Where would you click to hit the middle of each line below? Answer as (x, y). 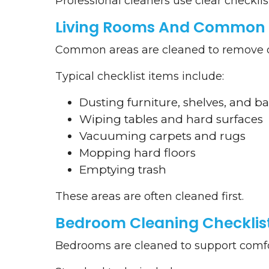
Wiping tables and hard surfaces (171, 119)
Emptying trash (123, 170)
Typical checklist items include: (140, 77)
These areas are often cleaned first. (150, 197)
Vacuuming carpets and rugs (162, 136)
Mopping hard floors (138, 153)
